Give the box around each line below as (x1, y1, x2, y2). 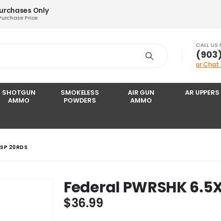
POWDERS (63, 96, 97, 105)
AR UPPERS (185, 88, 220, 97)
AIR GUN (127, 88, 155, 97)
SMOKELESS (61, 88, 99, 97)
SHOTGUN (1, 88, 36, 97)
